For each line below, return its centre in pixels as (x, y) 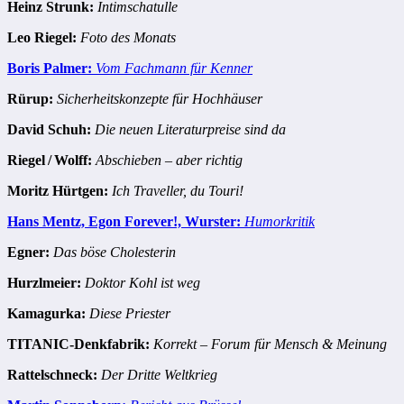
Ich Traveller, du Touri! (178, 191)
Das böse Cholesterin (115, 252)
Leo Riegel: (42, 38)
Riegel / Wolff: (50, 161)
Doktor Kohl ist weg (142, 283)
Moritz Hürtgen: (58, 191)
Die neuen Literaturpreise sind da (190, 130)
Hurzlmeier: (44, 283)
